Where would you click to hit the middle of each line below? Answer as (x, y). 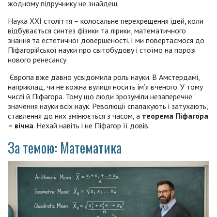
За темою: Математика (65, 148)
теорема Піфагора (175, 116)
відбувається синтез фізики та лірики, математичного (97, 31)
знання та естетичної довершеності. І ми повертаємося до (106, 40)
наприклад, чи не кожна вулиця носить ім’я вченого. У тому (105, 87)
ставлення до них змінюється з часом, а (75, 116)
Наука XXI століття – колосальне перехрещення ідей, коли (106, 21)
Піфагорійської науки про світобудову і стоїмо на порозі (102, 50)
